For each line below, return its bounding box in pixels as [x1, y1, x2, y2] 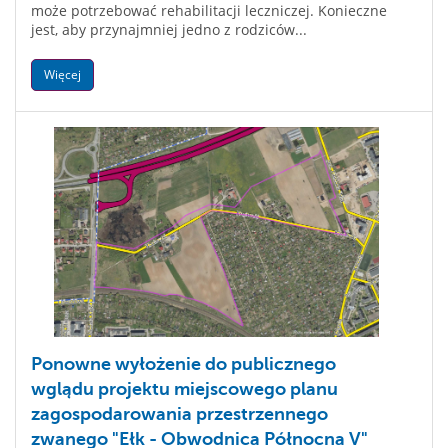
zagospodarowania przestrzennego [31, 404, 328, 424]
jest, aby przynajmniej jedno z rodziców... [31, 20, 307, 39]
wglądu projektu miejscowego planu [31, 379, 338, 399]
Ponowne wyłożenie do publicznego [31, 354, 336, 374]
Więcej [44, 66, 81, 83]
